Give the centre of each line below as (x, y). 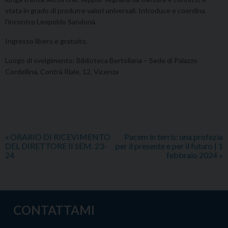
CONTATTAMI (54, 210)
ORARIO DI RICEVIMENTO (60, 137)
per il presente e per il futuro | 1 (169, 146)
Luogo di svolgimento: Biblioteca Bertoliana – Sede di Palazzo (101, 61)
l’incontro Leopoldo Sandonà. (51, 22)
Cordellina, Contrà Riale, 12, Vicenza (62, 72)
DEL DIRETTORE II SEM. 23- (56, 146)
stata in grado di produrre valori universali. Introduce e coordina (105, 11)
